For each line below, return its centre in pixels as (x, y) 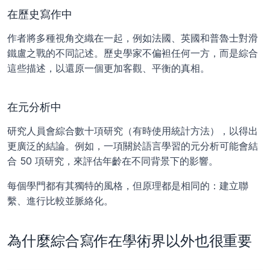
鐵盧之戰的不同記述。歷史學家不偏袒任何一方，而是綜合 (133, 53)
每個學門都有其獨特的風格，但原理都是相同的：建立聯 (128, 185)
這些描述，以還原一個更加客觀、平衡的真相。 (108, 68)
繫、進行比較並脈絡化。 (60, 200)
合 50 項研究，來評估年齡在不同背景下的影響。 (113, 161)
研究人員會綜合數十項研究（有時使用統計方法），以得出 (133, 130)
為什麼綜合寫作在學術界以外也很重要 (130, 240)
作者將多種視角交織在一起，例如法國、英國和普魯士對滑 (133, 38)
